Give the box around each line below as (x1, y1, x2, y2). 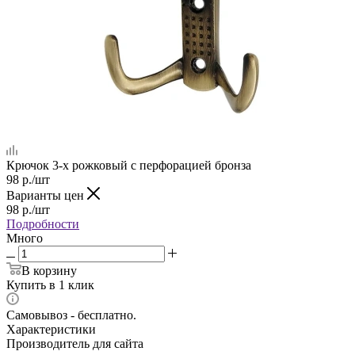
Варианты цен (6, 188, 87, 202)
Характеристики (6, 322, 96, 336)
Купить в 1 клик (6, 277, 94, 292)
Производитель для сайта (6, 336, 143, 350)
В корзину (21, 263, 77, 277)
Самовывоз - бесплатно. (6, 307, 136, 322)
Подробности (6, 216, 79, 231)
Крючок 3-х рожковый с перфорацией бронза (6, 158, 251, 172)
